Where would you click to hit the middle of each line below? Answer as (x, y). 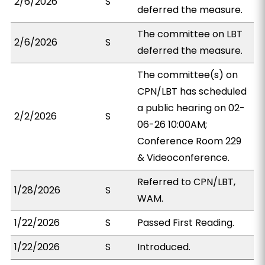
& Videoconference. (184, 158)
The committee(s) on (188, 75)
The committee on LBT (190, 34)
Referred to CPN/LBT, (187, 182)
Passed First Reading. (186, 223)
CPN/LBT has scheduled (192, 91)
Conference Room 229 (190, 141)
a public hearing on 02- (191, 108)
